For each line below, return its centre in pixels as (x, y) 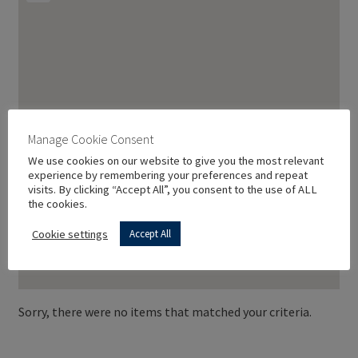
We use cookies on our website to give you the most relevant (176, 161)
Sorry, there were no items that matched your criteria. (165, 312)
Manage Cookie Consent (91, 139)
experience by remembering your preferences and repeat (168, 175)
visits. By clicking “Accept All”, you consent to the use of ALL (173, 189)
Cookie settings (70, 234)
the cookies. (58, 204)
